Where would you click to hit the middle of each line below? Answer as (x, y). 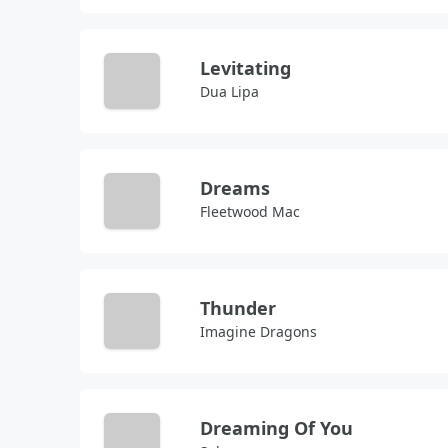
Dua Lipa (229, 91)
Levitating (245, 68)
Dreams (235, 188)
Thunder (238, 308)
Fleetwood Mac (250, 211)
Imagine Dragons (258, 331)
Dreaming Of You (276, 428)
